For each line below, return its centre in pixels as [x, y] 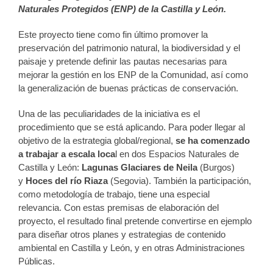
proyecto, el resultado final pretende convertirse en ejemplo [135, 221]
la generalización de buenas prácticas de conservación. [128, 88]
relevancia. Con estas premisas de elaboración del [119, 207]
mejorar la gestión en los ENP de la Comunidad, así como [133, 75]
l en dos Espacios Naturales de [177, 154]
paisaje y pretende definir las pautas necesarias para [122, 61]
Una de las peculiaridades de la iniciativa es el [109, 114]
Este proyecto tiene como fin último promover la [113, 34]
